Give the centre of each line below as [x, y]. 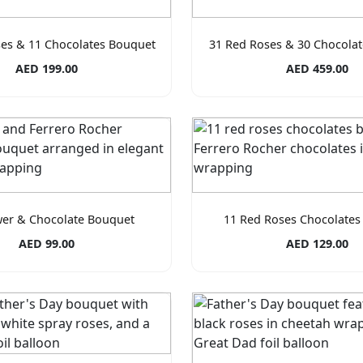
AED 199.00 [46, 69]
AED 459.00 [317, 69]
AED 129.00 [317, 244]
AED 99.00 [46, 244]
